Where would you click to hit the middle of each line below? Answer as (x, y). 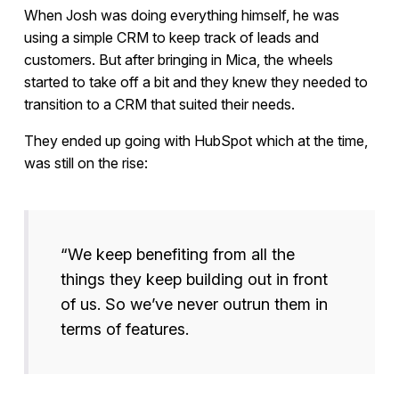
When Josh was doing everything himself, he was (181, 16)
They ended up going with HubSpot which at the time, (195, 141)
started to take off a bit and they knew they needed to (195, 82)
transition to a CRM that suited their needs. (159, 105)
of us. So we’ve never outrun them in (194, 305)
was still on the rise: (85, 163)
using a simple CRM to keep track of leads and (171, 38)
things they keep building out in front (194, 280)
